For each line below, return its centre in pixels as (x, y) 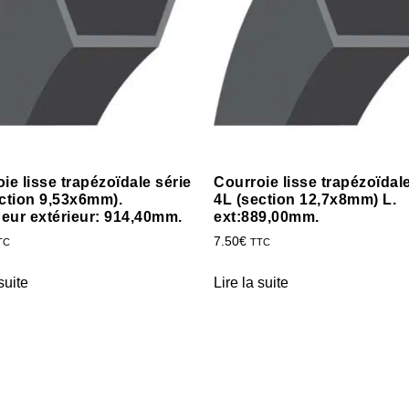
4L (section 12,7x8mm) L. (305, 199)
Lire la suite (251, 282)
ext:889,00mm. (267, 216)
